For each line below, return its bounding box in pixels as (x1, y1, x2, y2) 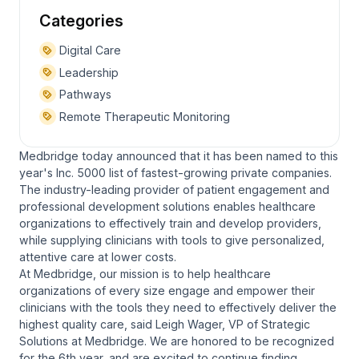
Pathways (55, 87, 111, 102)
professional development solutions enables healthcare (19, 200, 316, 214)
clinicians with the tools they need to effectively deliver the (19, 301, 337, 315)
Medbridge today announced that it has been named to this (19, 149, 338, 163)
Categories (39, 11, 123, 31)
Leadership (55, 66, 119, 80)
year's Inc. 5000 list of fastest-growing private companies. (19, 166, 332, 180)
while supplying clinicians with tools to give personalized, (19, 233, 325, 248)
